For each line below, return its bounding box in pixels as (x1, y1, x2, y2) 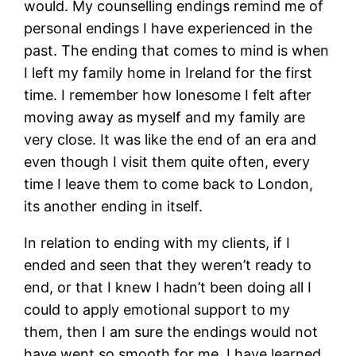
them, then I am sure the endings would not (24, 323, 319, 341)
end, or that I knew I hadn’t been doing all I (24, 279, 312, 296)
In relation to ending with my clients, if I (24, 234, 291, 252)
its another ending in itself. (24, 198, 203, 215)
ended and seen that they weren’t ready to (24, 257, 312, 274)
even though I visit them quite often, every (24, 153, 311, 171)
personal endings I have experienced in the (24, 20, 313, 37)
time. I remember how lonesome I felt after (24, 87, 312, 104)
